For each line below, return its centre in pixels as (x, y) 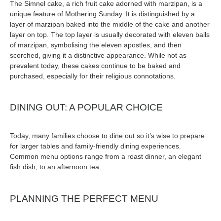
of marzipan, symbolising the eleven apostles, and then (96, 45)
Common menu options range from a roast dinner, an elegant (106, 157)
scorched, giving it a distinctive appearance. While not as (98, 55)
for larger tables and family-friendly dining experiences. (95, 146)
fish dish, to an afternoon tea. (55, 167)
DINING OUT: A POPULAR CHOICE (86, 108)
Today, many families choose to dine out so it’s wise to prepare (107, 136)
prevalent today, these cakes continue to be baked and (95, 66)
